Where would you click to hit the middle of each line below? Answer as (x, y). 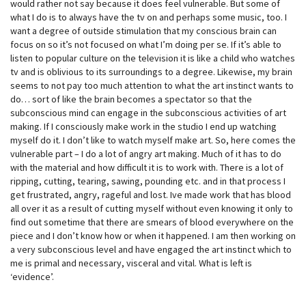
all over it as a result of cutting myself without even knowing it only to (152, 208)
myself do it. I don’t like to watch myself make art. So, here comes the (153, 140)
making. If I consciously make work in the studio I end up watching (143, 126)
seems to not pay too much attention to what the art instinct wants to (152, 85)
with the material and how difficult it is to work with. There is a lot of (147, 167)
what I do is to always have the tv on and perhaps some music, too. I (149, 17)
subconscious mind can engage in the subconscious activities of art (148, 112)
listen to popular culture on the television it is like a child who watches (153, 58)
